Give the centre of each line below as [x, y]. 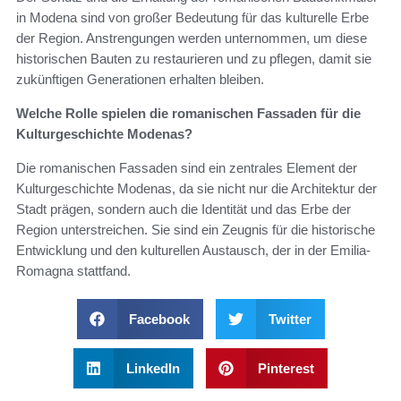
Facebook [159, 320]
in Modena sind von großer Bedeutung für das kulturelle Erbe [192, 18]
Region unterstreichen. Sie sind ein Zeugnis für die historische [196, 230]
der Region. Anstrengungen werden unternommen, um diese [192, 38]
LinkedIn [153, 369]
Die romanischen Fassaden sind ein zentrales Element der [187, 168]
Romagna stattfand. [73, 271]
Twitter [290, 320]
